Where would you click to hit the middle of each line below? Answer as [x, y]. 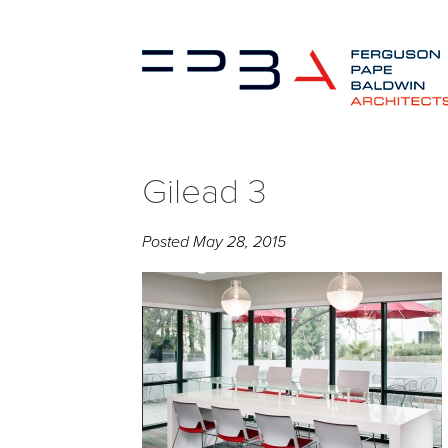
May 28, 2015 [239, 242]
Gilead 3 [204, 192]
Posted [167, 242]
